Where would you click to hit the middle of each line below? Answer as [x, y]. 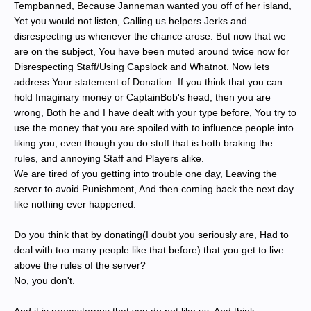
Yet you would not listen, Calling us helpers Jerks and [131, 21]
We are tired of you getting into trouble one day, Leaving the [145, 174]
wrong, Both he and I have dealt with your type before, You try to [155, 112]
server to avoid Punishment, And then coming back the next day [154, 189]
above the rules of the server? [80, 265]
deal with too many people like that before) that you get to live [149, 250]
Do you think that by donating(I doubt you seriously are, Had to [151, 235]
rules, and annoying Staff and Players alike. [109, 158]
